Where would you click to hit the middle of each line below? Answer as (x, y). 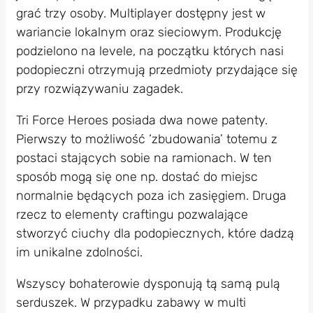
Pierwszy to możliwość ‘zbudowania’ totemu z (146, 139)
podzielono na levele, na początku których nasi (150, 51)
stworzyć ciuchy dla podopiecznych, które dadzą (155, 233)
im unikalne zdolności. (79, 252)
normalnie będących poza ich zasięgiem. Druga (151, 195)
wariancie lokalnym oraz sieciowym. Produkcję (148, 32)
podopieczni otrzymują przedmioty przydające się (156, 70)
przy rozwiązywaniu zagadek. (99, 88)
